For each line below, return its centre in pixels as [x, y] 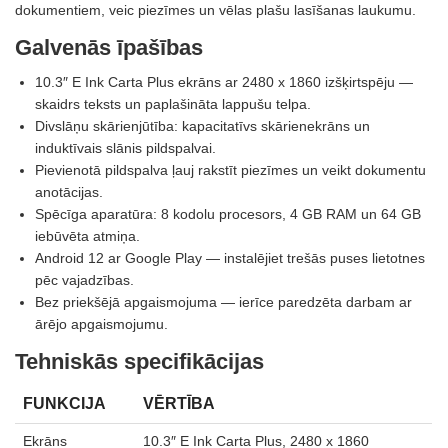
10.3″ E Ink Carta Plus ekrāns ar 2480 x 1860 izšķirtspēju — [224, 81]
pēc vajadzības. [84, 279]
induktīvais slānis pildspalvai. [125, 147]
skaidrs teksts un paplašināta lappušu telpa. [173, 103]
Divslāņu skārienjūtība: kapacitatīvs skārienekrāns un [202, 125]
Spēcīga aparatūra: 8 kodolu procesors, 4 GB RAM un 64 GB [228, 213]
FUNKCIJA [64, 403]
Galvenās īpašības [109, 47]
